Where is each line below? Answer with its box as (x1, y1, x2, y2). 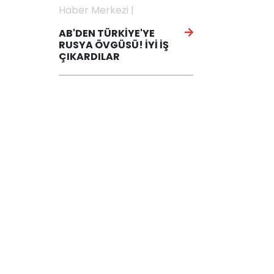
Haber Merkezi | (59, 3, 134, 17)
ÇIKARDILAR (59, 50, 120, 64)
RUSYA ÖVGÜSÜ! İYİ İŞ (59, 38, 169, 52)
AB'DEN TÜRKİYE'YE (59, 26, 155, 40)
